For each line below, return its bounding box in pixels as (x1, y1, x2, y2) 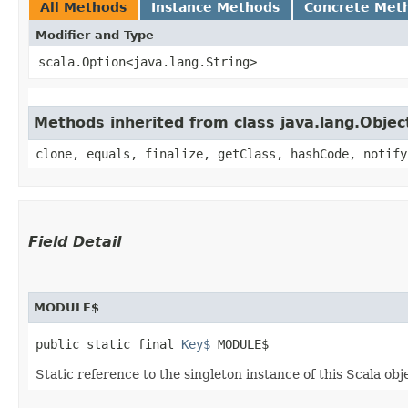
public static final (36, 336, 181, 352)
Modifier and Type (36, 27, 154, 42)
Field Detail (28, 232, 121, 250)
